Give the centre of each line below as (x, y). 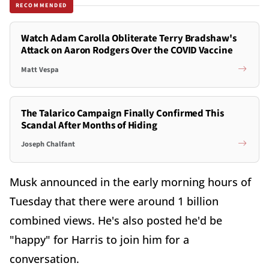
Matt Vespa (40, 69)
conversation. (46, 258)
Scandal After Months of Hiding (89, 125)
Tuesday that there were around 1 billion (114, 201)
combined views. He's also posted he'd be (116, 220)
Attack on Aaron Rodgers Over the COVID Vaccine (127, 51)
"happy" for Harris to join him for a (99, 239)
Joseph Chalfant (48, 144)
